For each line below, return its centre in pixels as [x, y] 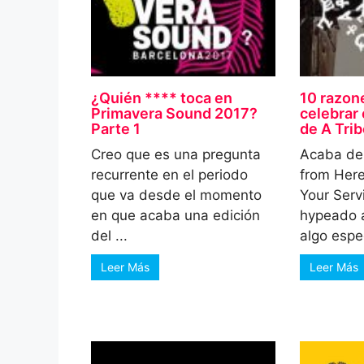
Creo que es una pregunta [176, 155]
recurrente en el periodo [169, 175]
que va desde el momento [176, 195]
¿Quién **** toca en [162, 98]
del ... [109, 236]
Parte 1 [116, 129]
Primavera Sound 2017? [174, 114]
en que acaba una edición [175, 216]
